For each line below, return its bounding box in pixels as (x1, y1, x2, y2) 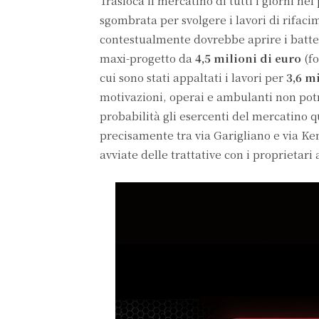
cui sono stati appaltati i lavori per (100, 70, 286, 85)
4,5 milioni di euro (195, 51, 301, 66)
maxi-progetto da (100, 51, 195, 66)
